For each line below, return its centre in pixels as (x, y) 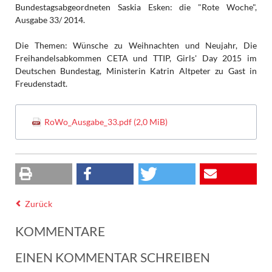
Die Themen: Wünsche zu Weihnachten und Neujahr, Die (136, 46)
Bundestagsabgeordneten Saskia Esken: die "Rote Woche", (136, 7)
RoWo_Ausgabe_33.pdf (89, 122)
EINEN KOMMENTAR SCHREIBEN (112, 257)
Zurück (39, 203)
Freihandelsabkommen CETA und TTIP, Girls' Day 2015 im (136, 58)
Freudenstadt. (41, 84)
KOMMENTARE (60, 231)
